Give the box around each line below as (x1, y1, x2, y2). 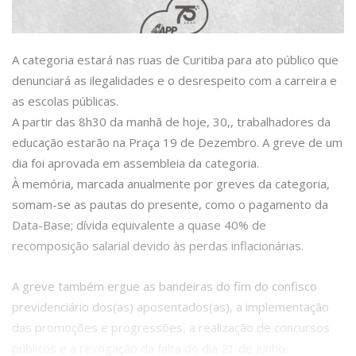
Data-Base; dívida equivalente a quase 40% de (12, 217, 266, 234)
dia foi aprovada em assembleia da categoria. (12, 155, 259, 172)
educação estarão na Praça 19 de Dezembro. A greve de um (12, 134, 342, 151)
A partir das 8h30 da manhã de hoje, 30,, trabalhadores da (12, 114, 331, 130)
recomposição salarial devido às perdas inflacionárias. (12, 238, 304, 254)
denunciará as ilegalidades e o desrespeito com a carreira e (12, 72, 337, 89)
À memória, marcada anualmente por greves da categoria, (12, 176, 330, 192)
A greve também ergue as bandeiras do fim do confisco (12, 278, 317, 295)
